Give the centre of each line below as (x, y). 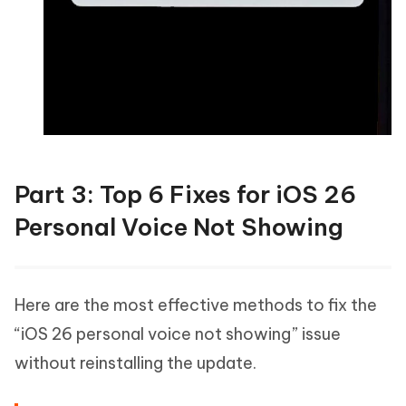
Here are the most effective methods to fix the (196, 304)
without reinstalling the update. (135, 362)
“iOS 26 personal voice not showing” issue (178, 333)
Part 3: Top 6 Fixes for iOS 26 (185, 194)
